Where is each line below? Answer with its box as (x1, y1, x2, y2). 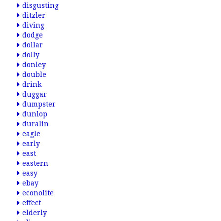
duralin (22, 120, 49, 128)
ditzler (22, 11, 45, 19)
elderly (22, 209, 47, 217)
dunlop (22, 110, 47, 118)
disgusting (22, 1, 59, 9)
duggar (22, 90, 47, 98)
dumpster (22, 100, 56, 108)
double (22, 71, 46, 78)
